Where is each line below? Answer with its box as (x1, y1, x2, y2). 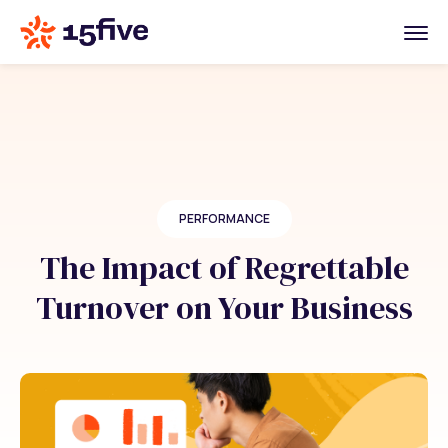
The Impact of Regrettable (39, 246, 409, 290)
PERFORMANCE (178, 210, 270, 227)
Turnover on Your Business (35, 286, 413, 330)
